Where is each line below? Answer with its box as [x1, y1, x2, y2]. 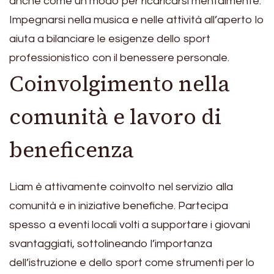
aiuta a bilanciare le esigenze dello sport [9, 33, 210, 45]
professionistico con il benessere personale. [9, 52, 229, 64]
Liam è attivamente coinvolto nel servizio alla [9, 180, 233, 193]
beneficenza [9, 135, 134, 165]
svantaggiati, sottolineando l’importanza [9, 237, 212, 250]
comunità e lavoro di [9, 102, 221, 132]
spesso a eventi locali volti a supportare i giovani [9, 218, 250, 231]
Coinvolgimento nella [9, 69, 230, 99]
